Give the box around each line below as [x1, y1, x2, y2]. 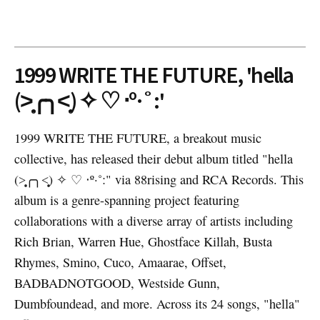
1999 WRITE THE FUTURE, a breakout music [14, 129, 261, 147]
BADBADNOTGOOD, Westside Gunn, [14, 274, 220, 292]
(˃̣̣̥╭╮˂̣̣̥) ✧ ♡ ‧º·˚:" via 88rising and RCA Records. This [14, 171, 304, 189]
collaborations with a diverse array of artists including [14, 212, 293, 230]
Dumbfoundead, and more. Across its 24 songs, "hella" [14, 295, 300, 313]
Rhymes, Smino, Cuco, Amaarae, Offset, [14, 254, 226, 271]
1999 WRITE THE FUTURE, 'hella [14, 59, 294, 90]
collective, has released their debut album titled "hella [14, 150, 293, 168]
